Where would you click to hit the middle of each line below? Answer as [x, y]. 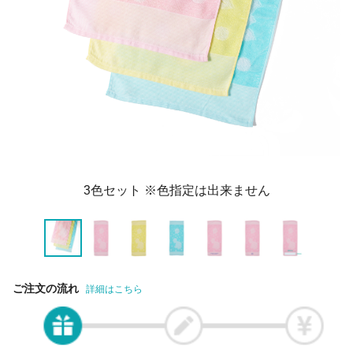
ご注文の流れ [47, 288]
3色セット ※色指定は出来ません [176, 190]
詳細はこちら [114, 289]
